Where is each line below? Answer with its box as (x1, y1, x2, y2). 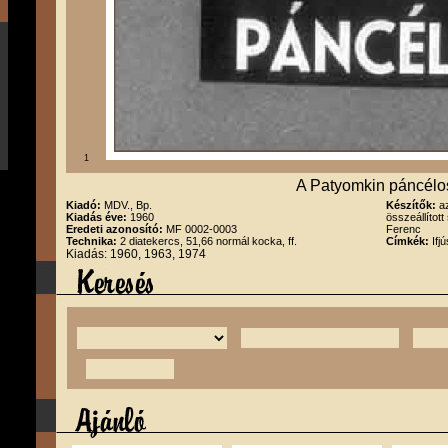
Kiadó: (66, 199, 104, 211)
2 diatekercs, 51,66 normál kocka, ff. (120, 235, 297, 247)
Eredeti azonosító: (66, 223, 166, 235)
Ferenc (386, 223, 421, 235)
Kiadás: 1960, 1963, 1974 (66, 247, 206, 261)
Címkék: (386, 235, 432, 247)
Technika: (66, 235, 120, 247)
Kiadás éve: (66, 211, 130, 223)
